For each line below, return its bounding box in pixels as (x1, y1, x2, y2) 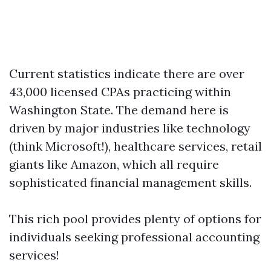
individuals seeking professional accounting (9, 229, 260, 244)
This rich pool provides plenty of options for (9, 211, 261, 226)
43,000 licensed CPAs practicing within (9, 84, 231, 99)
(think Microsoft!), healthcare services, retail (9, 139, 262, 154)
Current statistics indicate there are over (9, 66, 244, 81)
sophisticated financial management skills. (9, 175, 252, 190)
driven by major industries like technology (9, 120, 250, 135)
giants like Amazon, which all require (9, 157, 219, 172)
